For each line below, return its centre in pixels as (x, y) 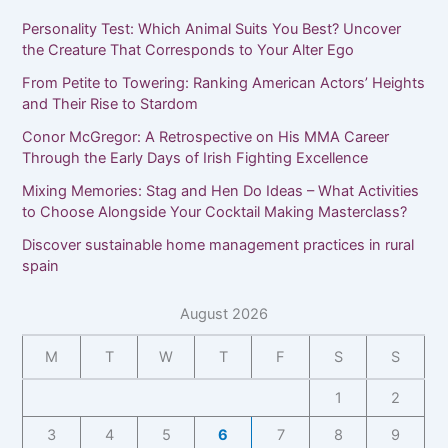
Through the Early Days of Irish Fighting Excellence (195, 158)
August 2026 (223, 314)
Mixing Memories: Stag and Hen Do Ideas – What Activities (221, 191)
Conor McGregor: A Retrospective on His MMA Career (206, 137)
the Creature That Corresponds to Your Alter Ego (188, 50)
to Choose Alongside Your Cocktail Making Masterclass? (215, 212)
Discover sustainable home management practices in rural (218, 245)
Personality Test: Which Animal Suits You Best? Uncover (212, 29)
